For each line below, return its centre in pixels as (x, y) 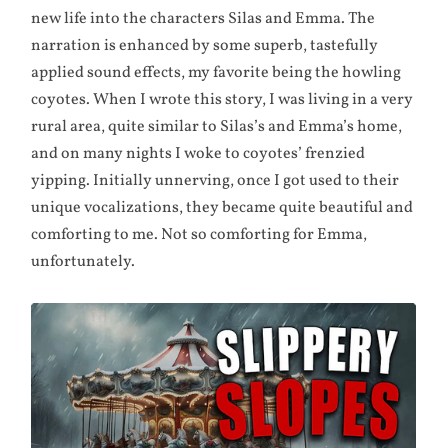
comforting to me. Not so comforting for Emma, (199, 234)
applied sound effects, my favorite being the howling (216, 72)
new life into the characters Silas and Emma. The (203, 18)
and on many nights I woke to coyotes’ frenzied (198, 153)
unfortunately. (83, 261)
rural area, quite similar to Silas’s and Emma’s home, (217, 126)
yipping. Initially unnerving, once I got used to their (215, 180)
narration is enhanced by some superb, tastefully (205, 45)
